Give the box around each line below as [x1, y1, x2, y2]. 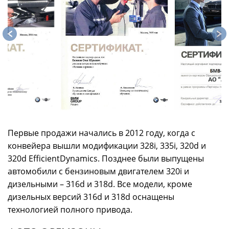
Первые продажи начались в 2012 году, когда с [8, 127, 195, 139]
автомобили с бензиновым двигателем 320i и [8, 166, 189, 177]
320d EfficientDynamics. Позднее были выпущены [8, 153, 204, 165]
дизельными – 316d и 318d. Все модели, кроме [8, 178, 192, 190]
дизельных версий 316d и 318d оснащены [8, 191, 174, 203]
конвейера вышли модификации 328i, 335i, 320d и [8, 140, 206, 152]
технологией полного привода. [8, 204, 132, 216]
